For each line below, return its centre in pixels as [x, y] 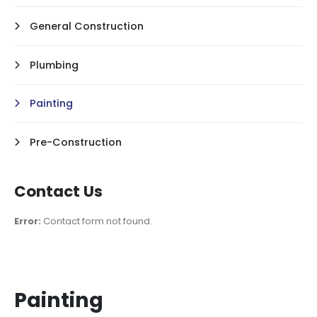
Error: [28, 221]
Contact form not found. [97, 221]
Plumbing [54, 65]
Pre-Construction [76, 143]
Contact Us [58, 191]
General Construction [87, 27]
